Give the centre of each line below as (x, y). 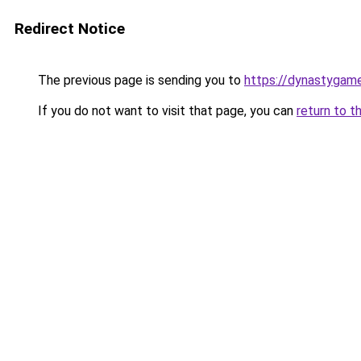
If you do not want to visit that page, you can (166, 111)
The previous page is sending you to (139, 80)
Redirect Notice (70, 29)
